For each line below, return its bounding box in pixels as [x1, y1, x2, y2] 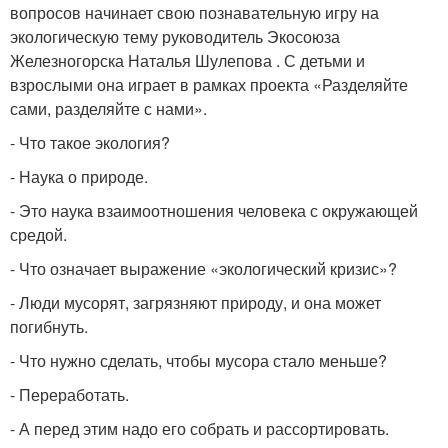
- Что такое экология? [10, 131, 170, 155]
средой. [10, 223, 67, 247]
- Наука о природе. [10, 165, 148, 189]
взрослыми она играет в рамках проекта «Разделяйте [10, 73, 408, 97]
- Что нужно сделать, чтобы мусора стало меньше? [10, 349, 387, 373]
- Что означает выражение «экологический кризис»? [10, 257, 397, 281]
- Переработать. [10, 383, 129, 407]
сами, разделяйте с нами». [10, 97, 207, 121]
